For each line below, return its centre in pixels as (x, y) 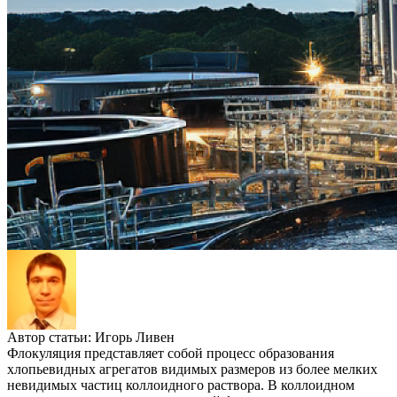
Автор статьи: (51, 338)
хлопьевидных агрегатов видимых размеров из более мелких (192, 370)
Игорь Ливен (135, 338)
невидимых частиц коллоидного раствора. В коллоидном (181, 385)
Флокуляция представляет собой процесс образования (171, 354)
